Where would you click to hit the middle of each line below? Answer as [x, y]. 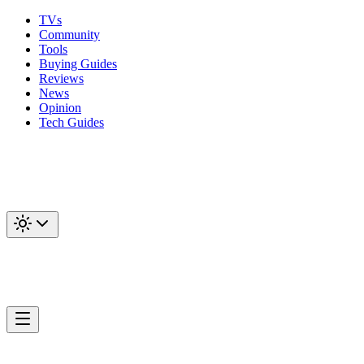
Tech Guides [71, 122]
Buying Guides [78, 64]
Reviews [61, 78]
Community [69, 35]
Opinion [60, 108]
